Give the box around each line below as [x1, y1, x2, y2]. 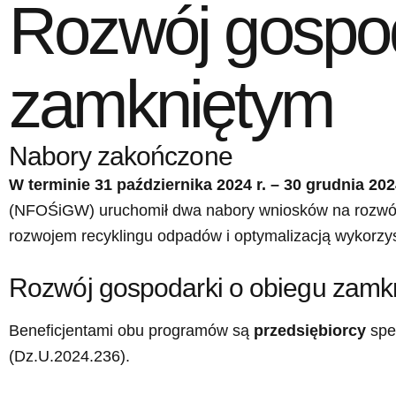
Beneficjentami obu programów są [9, 322, 254, 340]
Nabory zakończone [9, 141, 232, 171]
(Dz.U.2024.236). [9, 347, 130, 366]
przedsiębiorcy [254, 322, 366, 340]
